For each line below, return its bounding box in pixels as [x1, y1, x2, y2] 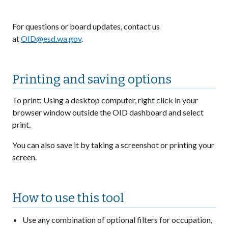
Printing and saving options [12, 72, 172, 87]
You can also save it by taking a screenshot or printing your [12, 140, 214, 150]
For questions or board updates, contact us [12, 21, 160, 31]
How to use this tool [12, 191, 124, 205]
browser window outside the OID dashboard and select [12, 107, 204, 117]
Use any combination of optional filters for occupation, [22, 215, 212, 224]
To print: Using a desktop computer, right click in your [12, 95, 198, 105]
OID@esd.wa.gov [21, 34, 81, 43]
